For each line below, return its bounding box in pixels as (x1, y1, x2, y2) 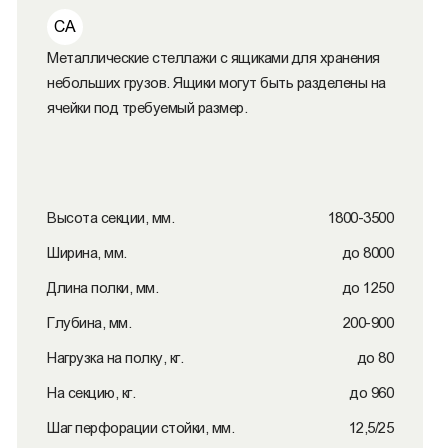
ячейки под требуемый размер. (47, 99, 247, 116)
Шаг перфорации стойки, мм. (47, 419, 234, 436)
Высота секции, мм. (47, 209, 174, 226)
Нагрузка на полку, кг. (47, 349, 183, 366)
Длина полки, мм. (47, 279, 158, 296)
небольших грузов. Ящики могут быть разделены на (47, 74, 386, 91)
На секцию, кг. (47, 384, 135, 401)
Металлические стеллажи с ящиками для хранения (47, 49, 380, 66)
